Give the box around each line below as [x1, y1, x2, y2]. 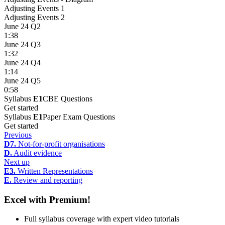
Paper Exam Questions [43, 113, 115, 122]
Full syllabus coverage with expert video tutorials [24, 214, 179, 223]
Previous [4, 131, 32, 140]
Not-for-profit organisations [16, 140, 105, 149]
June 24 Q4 [4, 58, 41, 67]
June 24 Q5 [4, 76, 41, 85]
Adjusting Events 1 [4, 4, 65, 13]
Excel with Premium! [4, 194, 90, 205]
